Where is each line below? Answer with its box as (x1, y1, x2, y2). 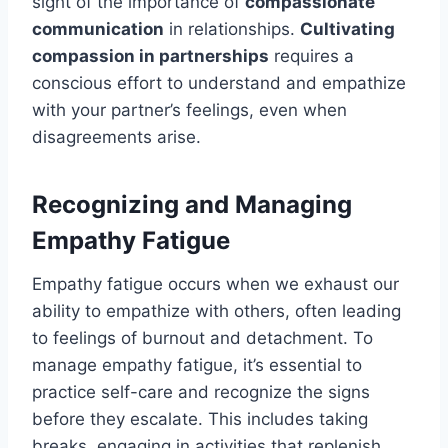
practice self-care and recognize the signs (32, 382, 370, 403)
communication (32, 19, 164, 40)
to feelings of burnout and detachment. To (32, 328, 373, 349)
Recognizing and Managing (32, 190, 352, 220)
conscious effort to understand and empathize (32, 73, 406, 94)
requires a (269, 46, 354, 67)
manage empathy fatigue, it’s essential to (32, 355, 362, 376)
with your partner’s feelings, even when (32, 100, 347, 121)
